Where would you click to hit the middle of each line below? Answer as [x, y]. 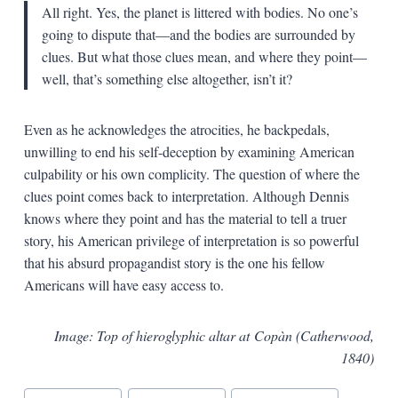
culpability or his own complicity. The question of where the [191, 173]
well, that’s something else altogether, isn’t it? [167, 78]
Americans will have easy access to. [123, 284]
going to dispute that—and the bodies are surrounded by [198, 34]
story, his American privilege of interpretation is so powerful [191, 240]
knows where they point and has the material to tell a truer [185, 218]
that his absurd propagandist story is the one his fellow [174, 262]
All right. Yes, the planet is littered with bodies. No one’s [199, 12]
